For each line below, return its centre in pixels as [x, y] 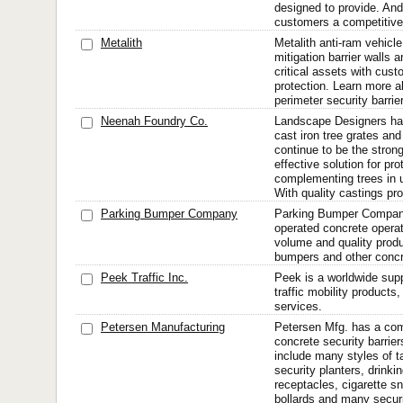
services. [298, 306]
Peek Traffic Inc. [144, 278]
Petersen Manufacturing [163, 327]
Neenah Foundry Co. [154, 121]
